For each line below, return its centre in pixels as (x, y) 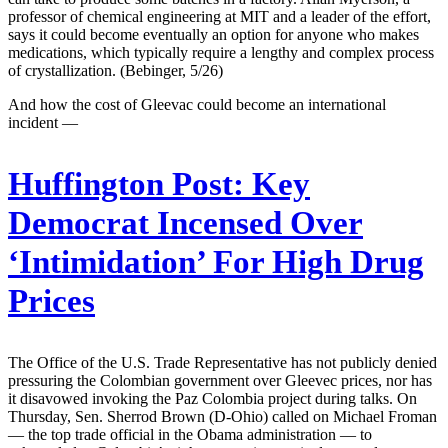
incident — (43, 122)
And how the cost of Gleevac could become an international (197, 104)
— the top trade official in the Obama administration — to (190, 434)
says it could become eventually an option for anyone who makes (213, 34)
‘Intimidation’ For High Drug (216, 261)
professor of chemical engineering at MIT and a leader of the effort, (219, 16)
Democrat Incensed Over (185, 222)
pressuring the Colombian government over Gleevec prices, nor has (220, 380)
